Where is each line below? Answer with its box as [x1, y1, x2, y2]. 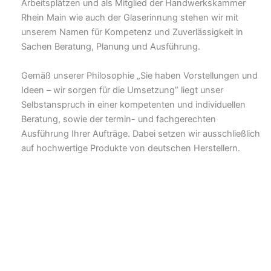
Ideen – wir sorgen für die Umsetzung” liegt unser [21, 84, 223, 96]
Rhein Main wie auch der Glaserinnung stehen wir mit [21, 12, 238, 24]
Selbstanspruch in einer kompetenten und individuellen [21, 99, 246, 110]
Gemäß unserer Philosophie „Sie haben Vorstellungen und [21, 70, 258, 81]
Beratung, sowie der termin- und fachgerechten [21, 113, 216, 125]
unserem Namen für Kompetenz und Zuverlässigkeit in [21, 27, 243, 38]
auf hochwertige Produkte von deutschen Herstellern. [21, 142, 240, 154]
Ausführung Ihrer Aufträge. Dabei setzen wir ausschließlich [21, 128, 260, 139]
